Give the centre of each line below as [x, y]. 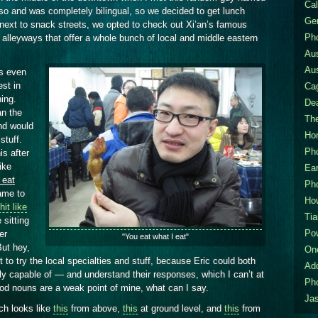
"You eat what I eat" [155, 237]
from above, [95, 309]
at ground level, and [181, 309]
